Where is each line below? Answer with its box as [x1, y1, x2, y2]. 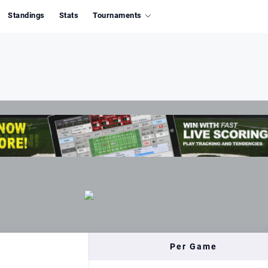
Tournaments [93, 11, 142, 20]
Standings [8, 11, 45, 20]
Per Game [170, 242, 217, 251]
